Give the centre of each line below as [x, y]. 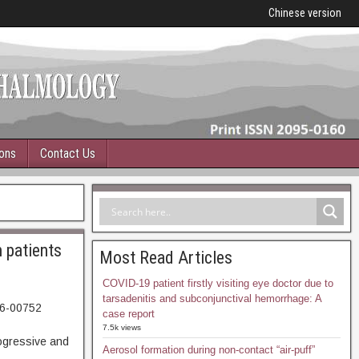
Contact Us [68, 153]
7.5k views [121, 327]
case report [128, 314]
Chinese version [305, 13]
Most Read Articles [165, 258]
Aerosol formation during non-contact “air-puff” [208, 350]
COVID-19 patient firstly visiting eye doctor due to [218, 283]
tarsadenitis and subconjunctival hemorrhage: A [212, 298]
